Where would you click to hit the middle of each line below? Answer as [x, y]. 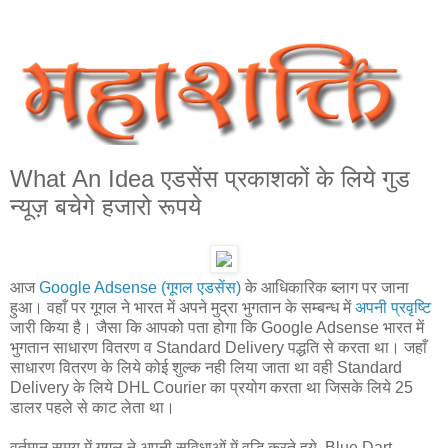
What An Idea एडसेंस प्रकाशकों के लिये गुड [210, 179]
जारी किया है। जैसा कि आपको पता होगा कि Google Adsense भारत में [217, 328]
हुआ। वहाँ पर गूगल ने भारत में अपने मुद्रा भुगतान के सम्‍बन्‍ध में [182, 308]
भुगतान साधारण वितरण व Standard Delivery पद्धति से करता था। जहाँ [218, 348]
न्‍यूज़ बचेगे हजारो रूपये [105, 207]
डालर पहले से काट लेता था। [92, 408]
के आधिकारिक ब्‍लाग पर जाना [325, 288]
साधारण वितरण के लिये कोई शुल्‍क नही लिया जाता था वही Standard [206, 368]
